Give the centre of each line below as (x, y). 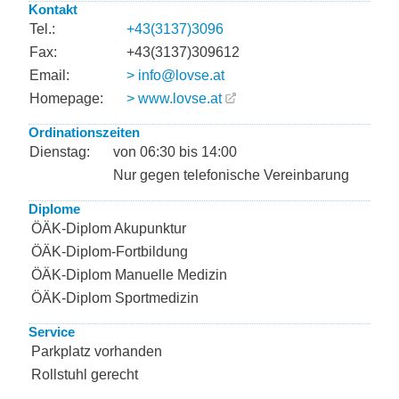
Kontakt (53, 9)
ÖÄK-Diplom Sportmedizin (115, 298)
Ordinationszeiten (84, 132)
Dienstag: (60, 152)
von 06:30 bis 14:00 (175, 152)
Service (52, 332)
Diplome (54, 209)
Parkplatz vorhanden (97, 351)
